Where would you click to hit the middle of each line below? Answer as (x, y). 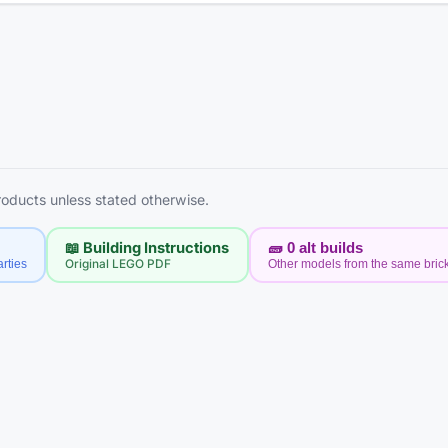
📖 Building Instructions (147, 247)
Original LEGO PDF (118, 263)
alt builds (330, 247)
